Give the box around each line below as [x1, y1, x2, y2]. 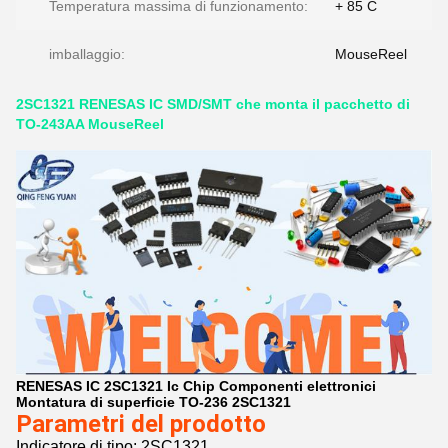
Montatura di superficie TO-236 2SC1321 [16, 394, 291, 411]
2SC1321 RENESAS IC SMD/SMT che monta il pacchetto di [16, 96, 410, 112]
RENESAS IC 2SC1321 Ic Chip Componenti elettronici [16, 378, 376, 395]
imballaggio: [49, 46, 125, 62]
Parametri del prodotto [16, 410, 266, 439]
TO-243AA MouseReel [16, 116, 164, 132]
